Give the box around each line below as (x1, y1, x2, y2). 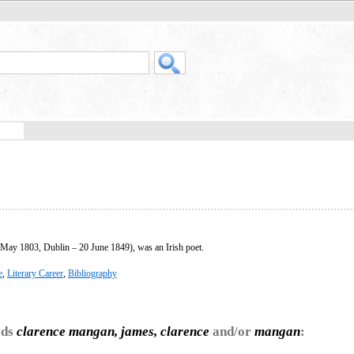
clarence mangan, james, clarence (17, 323, 209, 339)
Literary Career (7, 267, 63, 279)
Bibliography (68, 267, 117, 279)
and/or (209, 323, 254, 339)
